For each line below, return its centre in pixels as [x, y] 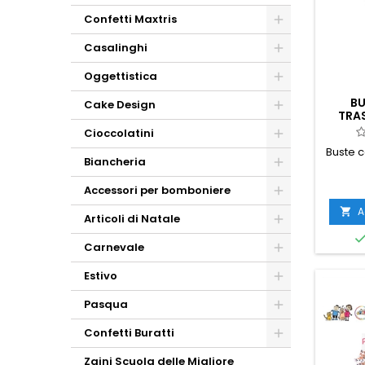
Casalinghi [116, 48]
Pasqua [106, 304]
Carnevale [114, 247]
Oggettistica [121, 76]
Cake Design [120, 105]
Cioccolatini [119, 133]
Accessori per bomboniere [157, 190]
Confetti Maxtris [130, 19]
